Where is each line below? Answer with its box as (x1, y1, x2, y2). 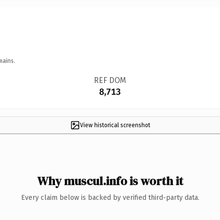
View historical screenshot (80, 121, 150, 129)
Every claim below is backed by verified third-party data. (21, 193, 199, 202)
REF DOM (93, 75, 126, 85)
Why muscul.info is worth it (37, 172, 183, 189)
